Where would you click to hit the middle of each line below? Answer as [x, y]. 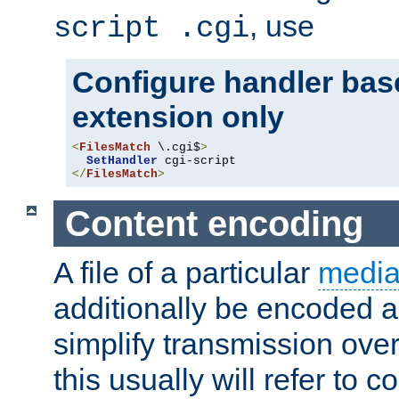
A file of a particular [186, 273]
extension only [178, 116]
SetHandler [122, 160]
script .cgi [151, 28]
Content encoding [214, 223]
